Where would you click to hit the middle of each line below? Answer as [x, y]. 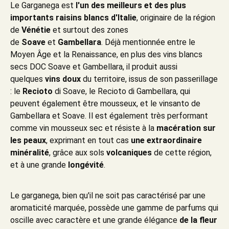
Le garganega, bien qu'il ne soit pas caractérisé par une [108, 196]
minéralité [30, 153]
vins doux [63, 79]
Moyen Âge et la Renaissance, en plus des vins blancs [106, 55]
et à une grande [38, 165]
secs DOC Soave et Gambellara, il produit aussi [94, 67]
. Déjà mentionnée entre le [148, 42]
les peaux [28, 141]
